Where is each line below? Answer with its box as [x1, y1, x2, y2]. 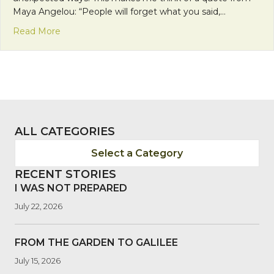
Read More [13, 25, 61, 37]
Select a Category [91, 147, 183, 159]
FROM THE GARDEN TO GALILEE [15, 236, 178, 248]
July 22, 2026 [15, 201, 62, 211]
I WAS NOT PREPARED [15, 182, 127, 194]
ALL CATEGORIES [15, 124, 115, 138]
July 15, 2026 [15, 255, 61, 265]
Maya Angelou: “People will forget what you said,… [13, 6, 226, 17]
